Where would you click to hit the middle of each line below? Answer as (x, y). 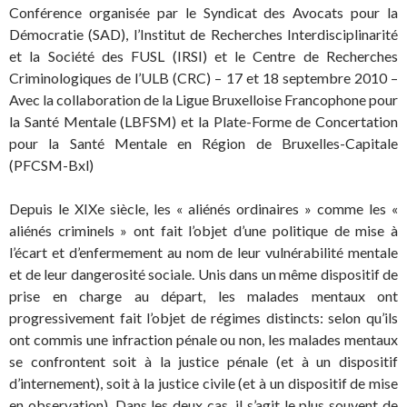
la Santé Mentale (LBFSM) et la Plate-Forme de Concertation (203, 122)
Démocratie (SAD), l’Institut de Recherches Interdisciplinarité (203, 35)
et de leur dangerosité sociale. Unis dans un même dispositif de (203, 274)
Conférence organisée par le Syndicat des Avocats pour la (203, 13)
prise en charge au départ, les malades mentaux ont (203, 296)
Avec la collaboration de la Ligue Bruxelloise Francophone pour (203, 100)
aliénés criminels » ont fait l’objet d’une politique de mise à (203, 231)
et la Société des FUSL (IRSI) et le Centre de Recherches (203, 56)
